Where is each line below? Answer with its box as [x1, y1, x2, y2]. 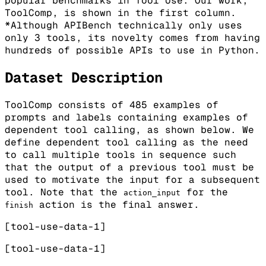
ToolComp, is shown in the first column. [5, 6, 236, 19]
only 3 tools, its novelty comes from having [5, 31, 260, 44]
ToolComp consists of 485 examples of [5, 98, 218, 111]
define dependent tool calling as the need [5, 135, 248, 148]
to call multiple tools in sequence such [5, 148, 236, 161]
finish [5, 200, 33, 210]
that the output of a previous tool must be [5, 160, 254, 173]
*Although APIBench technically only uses [5, 18, 242, 31]
